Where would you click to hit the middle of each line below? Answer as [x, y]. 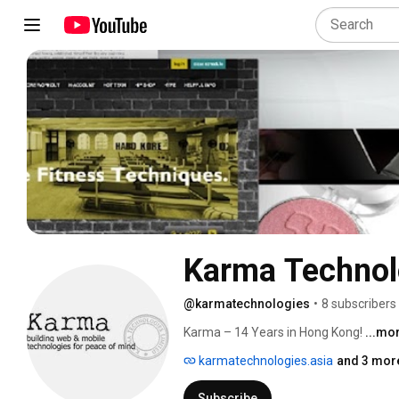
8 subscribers [359, 303]
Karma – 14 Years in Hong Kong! [274, 332]
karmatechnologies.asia [265, 360]
